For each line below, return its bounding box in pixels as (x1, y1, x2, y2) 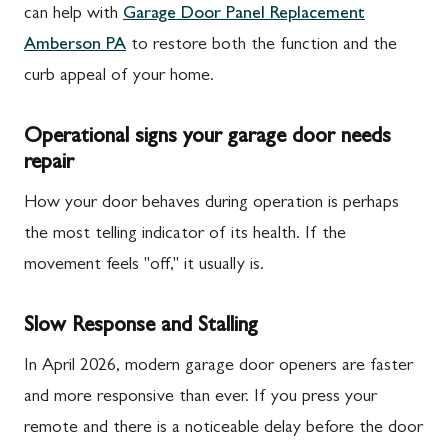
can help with (24, 6, 123, 24)
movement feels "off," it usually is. (24, 257, 264, 275)
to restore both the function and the (126, 37, 397, 55)
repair (24, 153, 74, 175)
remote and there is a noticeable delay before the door (24, 420, 423, 438)
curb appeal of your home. (24, 68, 214, 86)
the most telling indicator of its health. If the (24, 226, 346, 244)
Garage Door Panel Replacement (123, 6, 365, 24)
